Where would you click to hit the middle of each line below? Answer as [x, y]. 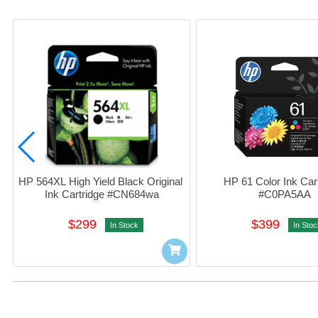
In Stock [124, 225]
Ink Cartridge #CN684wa [102, 194]
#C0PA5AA [285, 194]
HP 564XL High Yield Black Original [100, 181]
